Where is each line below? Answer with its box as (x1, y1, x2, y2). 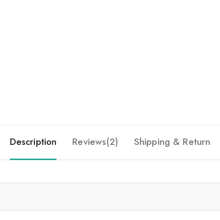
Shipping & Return (134, 135, 211, 148)
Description (9, 135, 57, 148)
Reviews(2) (72, 135, 118, 148)
